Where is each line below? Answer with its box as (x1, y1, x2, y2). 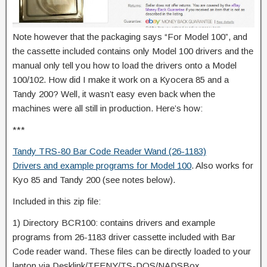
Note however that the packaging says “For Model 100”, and (13, 31, 247, 42)
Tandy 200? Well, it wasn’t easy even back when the (13, 88, 215, 99)
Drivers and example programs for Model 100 (13, 160, 191, 170)
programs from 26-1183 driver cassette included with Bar (13, 231, 235, 242)
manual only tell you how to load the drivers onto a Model (13, 60, 237, 70)
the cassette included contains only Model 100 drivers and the (13, 45, 253, 56)
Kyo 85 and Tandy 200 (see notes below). (13, 174, 175, 185)
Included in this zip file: (13, 195, 101, 206)
